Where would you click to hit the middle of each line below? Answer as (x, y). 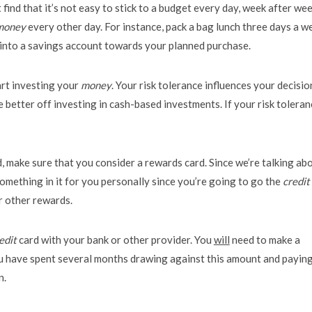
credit (296, 181)
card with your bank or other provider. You (115, 239)
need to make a (265, 239)
